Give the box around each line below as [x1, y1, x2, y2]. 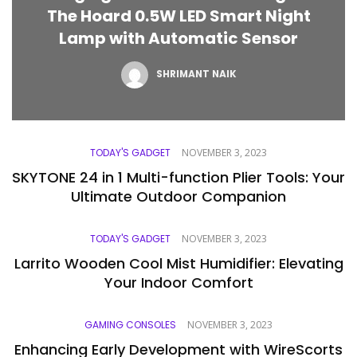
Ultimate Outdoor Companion [71, 186, 286, 206]
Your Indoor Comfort [104, 272, 253, 292]
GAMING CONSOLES [84, 317, 176, 331]
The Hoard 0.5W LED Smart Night [46, 4, 311, 27]
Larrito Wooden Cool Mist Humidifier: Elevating [14, 253, 343, 273]
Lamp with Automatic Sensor [59, 26, 298, 49]
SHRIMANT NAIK [155, 66, 237, 80]
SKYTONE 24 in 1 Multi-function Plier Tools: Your [12, 167, 345, 187]
